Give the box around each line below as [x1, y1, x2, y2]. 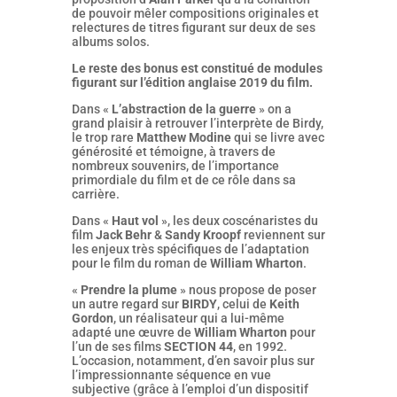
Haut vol [111, 214, 159, 228]
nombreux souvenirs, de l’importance [71, 159, 279, 173]
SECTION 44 [163, 339, 233, 354]
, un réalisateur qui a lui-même [113, 311, 284, 325]
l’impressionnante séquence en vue [71, 368, 271, 382]
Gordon [71, 311, 113, 325]
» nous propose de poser [176, 283, 316, 297]
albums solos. [71, 35, 150, 49]
